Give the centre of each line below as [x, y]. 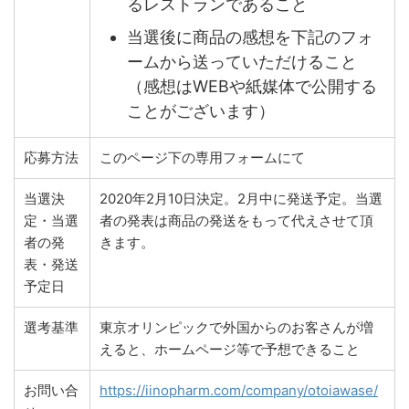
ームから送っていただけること [242, 62]
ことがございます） [201, 111]
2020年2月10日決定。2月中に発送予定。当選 [241, 198]
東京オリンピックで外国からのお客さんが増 [236, 327]
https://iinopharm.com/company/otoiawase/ [239, 390]
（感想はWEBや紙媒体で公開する [252, 87]
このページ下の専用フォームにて [202, 157]
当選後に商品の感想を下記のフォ [250, 37]
